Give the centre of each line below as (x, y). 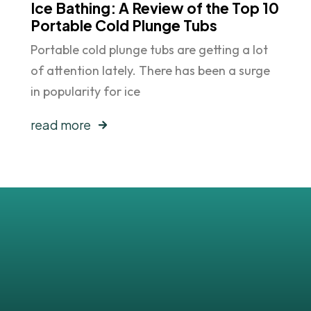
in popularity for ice (85, 91)
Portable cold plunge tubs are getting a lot (149, 50)
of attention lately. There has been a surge (150, 70)
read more (61, 124)
